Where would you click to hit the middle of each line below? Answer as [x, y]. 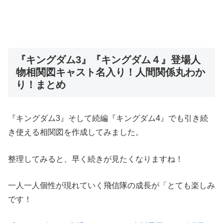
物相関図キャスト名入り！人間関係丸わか [111, 72]
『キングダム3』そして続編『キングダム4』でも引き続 [108, 118]
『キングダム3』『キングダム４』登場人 [108, 60]
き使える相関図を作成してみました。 [76, 132]
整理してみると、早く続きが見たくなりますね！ [96, 159]
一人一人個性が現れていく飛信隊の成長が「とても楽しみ [111, 186]
